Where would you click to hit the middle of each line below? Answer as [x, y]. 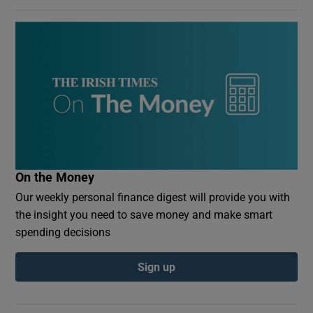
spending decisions [63, 232]
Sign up [156, 267]
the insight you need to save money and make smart [144, 215]
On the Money [55, 178]
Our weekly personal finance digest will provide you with [153, 197]
